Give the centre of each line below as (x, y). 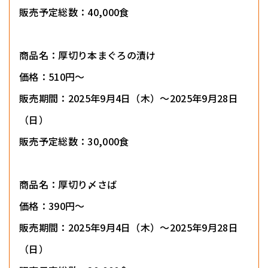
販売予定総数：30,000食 (74, 141)
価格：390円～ (52, 206)
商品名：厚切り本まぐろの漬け (88, 55)
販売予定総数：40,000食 (74, 12)
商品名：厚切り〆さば (68, 185)
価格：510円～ (52, 77)
